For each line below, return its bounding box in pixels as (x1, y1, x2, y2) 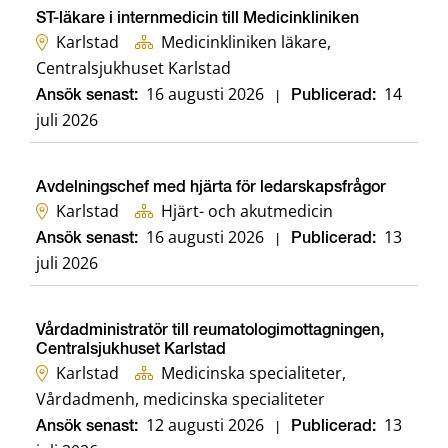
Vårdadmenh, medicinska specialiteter (36, 388, 325, 411)
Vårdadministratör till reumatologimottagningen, (36, 323, 384, 340)
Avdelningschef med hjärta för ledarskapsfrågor (36, 180, 386, 197)
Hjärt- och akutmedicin (161, 200, 333, 223)
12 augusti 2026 (146, 414, 264, 437)
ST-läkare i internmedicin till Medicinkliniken (36, 11, 359, 28)
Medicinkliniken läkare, (161, 31, 331, 54)
